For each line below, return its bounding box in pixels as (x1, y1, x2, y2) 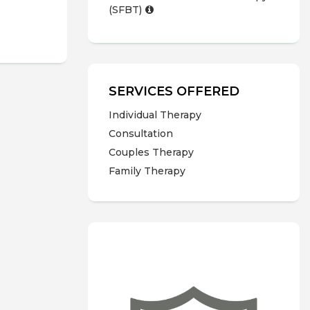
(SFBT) (109, 3, 142, 16)
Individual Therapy (109, 109, 201, 121)
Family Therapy (109, 165, 185, 177)
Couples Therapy (109, 146, 194, 158)
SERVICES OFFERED (109, 84, 239, 99)
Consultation (109, 127, 173, 140)
